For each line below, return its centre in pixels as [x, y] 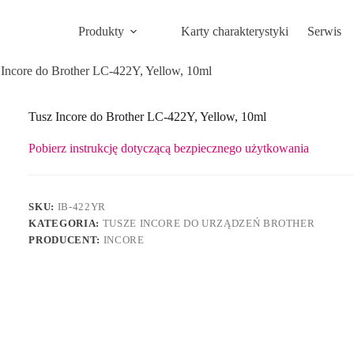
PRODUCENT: [66, 240]
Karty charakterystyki [234, 31]
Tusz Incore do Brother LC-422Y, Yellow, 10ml [148, 117]
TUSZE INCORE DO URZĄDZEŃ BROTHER [209, 224]
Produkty [101, 31]
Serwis [324, 31]
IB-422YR [81, 207]
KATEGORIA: [66, 224]
